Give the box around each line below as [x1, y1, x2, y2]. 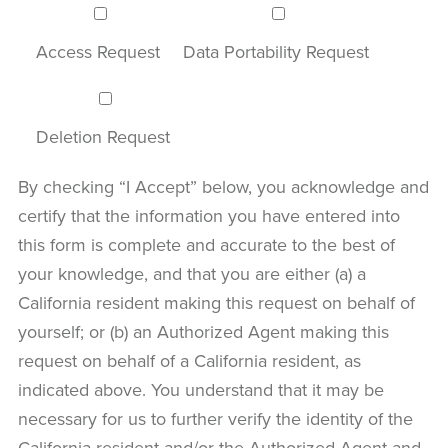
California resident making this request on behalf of [18, 291, 415, 314]
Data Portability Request [183, 40, 369, 63]
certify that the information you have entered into [18, 204, 400, 227]
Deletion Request [36, 125, 170, 148]
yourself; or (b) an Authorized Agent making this [18, 320, 389, 343]
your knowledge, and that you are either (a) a [18, 262, 366, 285]
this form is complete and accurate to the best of [18, 233, 395, 256]
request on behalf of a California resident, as [18, 349, 361, 372]
